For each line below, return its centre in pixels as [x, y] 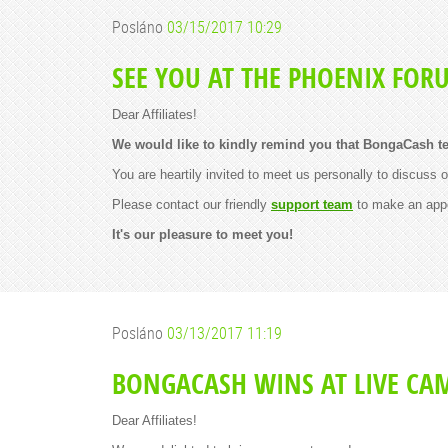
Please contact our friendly [191, 204]
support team [312, 204]
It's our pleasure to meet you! [202, 234]
